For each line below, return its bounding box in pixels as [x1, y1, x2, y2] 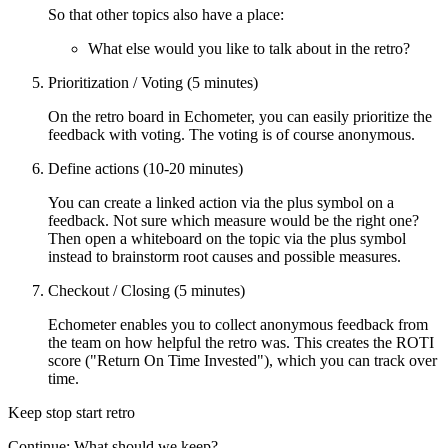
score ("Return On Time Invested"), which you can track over [48, 351, 437, 369]
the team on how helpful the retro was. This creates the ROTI [48, 333, 434, 351]
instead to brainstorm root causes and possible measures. [48, 247, 401, 265]
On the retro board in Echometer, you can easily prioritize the [48, 107, 432, 125]
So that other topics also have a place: [48, 5, 284, 23]
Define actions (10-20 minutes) [48, 159, 243, 177]
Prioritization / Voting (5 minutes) [48, 73, 258, 91]
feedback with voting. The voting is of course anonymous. [48, 125, 415, 143]
